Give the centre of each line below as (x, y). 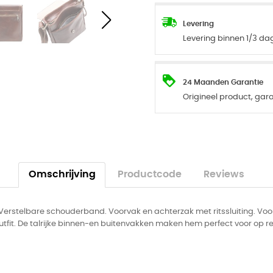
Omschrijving (62, 174)
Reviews (224, 174)
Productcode (150, 174)
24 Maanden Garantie (223, 82)
